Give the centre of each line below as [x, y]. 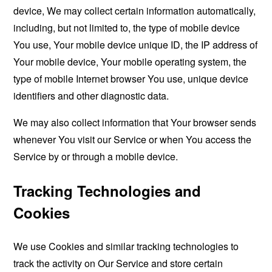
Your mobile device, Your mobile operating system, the [130, 61]
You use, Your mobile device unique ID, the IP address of [136, 44]
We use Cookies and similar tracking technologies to [126, 246]
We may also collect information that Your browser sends [135, 122]
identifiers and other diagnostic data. [91, 95]
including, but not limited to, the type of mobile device [127, 27]
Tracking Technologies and [107, 190]
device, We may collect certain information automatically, [135, 10]
